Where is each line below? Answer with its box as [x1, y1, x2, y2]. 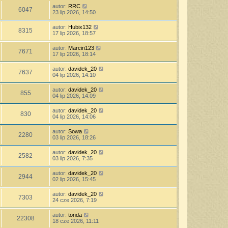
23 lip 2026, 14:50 [52, 9, 96, 15]
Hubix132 [68, 23, 92, 30]
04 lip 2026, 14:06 [52, 113, 96, 120]
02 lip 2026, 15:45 [52, 176, 96, 182]
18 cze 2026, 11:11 [52, 217, 99, 224]
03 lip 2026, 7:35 [52, 155, 93, 161]
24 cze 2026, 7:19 [52, 196, 97, 203]
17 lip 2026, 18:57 [52, 30, 96, 36]
